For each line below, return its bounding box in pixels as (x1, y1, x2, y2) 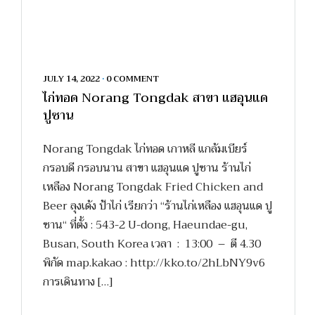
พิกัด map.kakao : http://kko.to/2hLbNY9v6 (43, 252, 265, 273)
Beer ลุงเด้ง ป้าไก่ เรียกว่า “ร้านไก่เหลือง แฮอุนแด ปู (43, 195, 272, 216)
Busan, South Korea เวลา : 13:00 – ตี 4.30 (43, 233, 261, 254)
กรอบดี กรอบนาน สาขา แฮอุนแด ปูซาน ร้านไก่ (43, 157, 251, 178)
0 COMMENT (106, 72, 159, 86)
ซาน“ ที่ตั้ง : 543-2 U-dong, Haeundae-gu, (43, 214, 247, 235)
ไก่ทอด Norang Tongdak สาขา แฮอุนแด (43, 86, 268, 110)
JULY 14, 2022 (43, 72, 100, 86)
